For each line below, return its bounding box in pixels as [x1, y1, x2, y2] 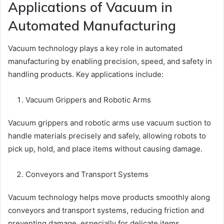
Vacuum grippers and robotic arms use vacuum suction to [8, 117, 211, 127]
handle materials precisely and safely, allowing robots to [8, 130, 206, 140]
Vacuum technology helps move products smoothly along [8, 192, 210, 202]
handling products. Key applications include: [8, 69, 163, 79]
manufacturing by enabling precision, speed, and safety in [8, 56, 212, 66]
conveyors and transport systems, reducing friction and [8, 205, 204, 215]
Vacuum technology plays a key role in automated [8, 43, 182, 53]
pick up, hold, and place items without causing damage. [8, 143, 202, 153]
